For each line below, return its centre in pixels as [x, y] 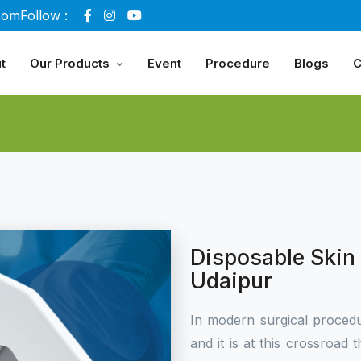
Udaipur [231, 281]
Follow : [44, 15]
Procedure [238, 63]
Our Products [70, 63]
